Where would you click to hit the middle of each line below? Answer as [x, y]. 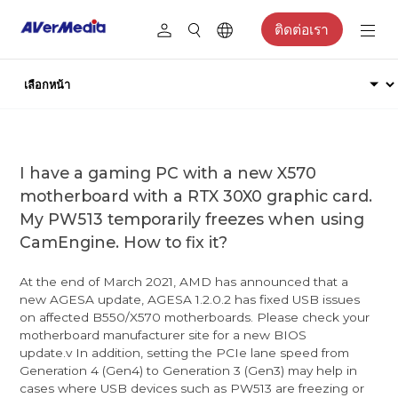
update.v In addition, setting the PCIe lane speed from [185, 352]
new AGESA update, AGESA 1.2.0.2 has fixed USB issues [190, 299]
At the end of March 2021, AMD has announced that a [184, 281]
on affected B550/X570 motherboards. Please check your [195, 317]
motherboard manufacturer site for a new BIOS [163, 334]
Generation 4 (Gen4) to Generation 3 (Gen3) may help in [189, 370]
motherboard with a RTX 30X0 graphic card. [196, 195]
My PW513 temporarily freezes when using [192, 219]
